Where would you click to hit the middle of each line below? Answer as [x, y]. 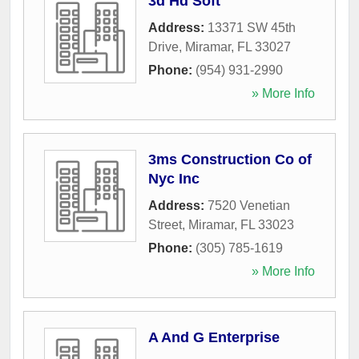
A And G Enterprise [214, 337]
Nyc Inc [174, 178]
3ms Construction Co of [230, 159]
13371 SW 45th [252, 27]
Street [165, 224]
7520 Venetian [249, 205]
